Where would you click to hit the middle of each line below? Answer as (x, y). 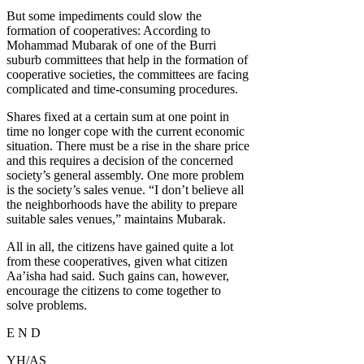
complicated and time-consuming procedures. (122, 89)
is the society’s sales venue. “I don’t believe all (125, 190)
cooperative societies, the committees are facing (128, 75)
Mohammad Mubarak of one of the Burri (111, 45)
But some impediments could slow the (104, 16)
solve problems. (47, 305)
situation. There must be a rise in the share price (128, 146)
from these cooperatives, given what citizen (117, 262)
